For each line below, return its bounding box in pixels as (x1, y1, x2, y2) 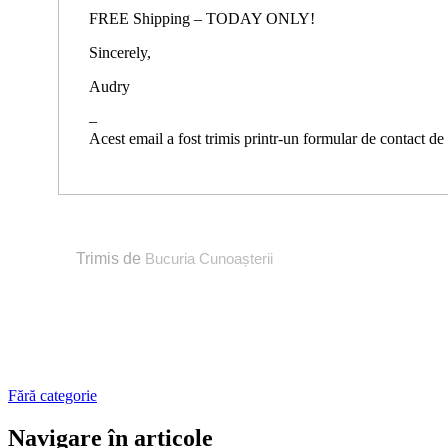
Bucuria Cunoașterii (145, 249, 273, 267)
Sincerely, (89, 43, 151, 61)
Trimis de (76, 249, 145, 267)
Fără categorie (8, 386, 97, 404)
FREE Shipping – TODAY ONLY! (89, 9, 315, 27)
